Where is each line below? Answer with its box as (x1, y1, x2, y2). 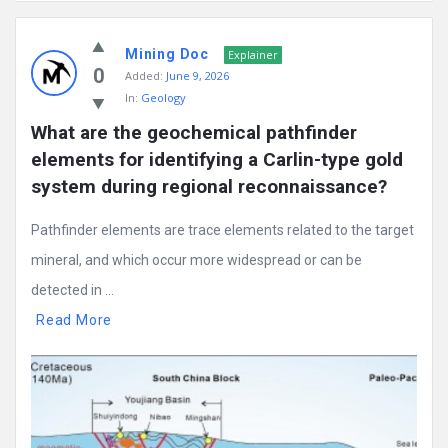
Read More (36, 312, 113, 328)
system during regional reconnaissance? (31, 175, 387, 198)
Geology (141, 90, 186, 105)
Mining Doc (125, 46, 209, 62)
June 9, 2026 (166, 68, 229, 83)
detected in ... (31, 282, 114, 298)
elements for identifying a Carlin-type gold (31, 148, 403, 171)
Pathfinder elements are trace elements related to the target (31, 222, 414, 238)
